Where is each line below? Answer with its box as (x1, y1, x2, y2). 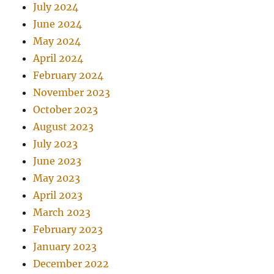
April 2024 (33, 52, 84, 65)
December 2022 (33, 257, 109, 270)
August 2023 (33, 120, 94, 133)
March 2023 (33, 206, 91, 219)
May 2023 (33, 172, 81, 185)
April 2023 (33, 189, 83, 202)
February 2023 (33, 223, 103, 236)
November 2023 (33, 86, 111, 99)
